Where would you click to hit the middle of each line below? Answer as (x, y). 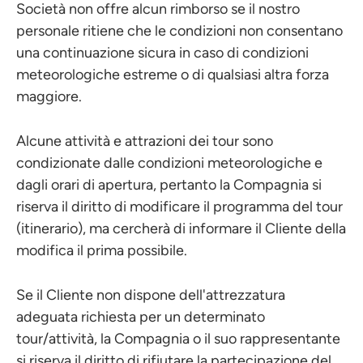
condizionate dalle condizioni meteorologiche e (169, 163)
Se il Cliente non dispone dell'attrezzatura (151, 295)
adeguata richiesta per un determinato (141, 317)
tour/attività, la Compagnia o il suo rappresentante (178, 339)
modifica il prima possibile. (102, 250)
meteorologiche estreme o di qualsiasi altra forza (173, 75)
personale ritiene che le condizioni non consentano (179, 31)
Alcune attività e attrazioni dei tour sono (145, 141)
